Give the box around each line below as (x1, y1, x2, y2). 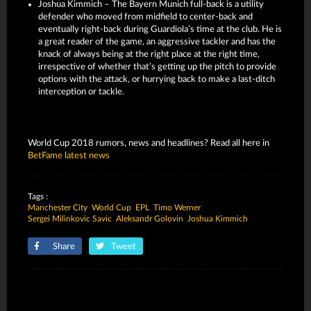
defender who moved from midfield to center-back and (38, 12, 253, 22)
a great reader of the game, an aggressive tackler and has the (38, 37, 276, 47)
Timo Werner (153, 203, 201, 212)
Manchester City (28, 203, 87, 212)
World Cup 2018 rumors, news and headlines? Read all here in (28, 138, 269, 149)
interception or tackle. (38, 87, 124, 97)
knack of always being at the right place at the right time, (38, 49, 260, 60)
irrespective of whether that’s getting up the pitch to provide (38, 62, 276, 72)
